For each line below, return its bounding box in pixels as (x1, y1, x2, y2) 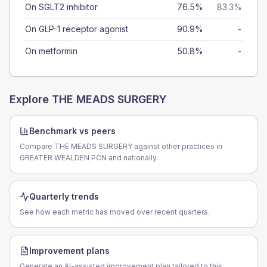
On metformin (25, 46, 77, 56)
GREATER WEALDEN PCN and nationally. (20, 153, 158, 162)
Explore (10, 93, 52, 105)
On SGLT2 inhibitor (25, 2, 98, 12)
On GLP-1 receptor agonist (25, 24, 128, 34)
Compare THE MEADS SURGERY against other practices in (20, 142, 222, 151)
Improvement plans (29, 246, 110, 256)
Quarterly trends (29, 191, 99, 201)
